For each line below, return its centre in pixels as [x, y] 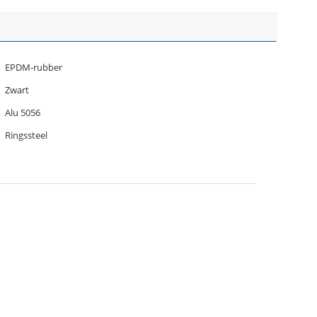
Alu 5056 [23, 113]
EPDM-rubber [34, 67]
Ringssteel [26, 135]
